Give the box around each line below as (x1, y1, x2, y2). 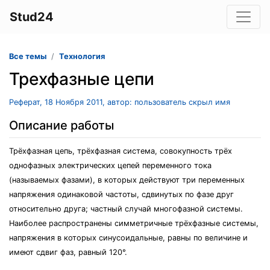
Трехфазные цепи (9, 69, 154, 89)
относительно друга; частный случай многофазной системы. (9, 204, 243, 213)
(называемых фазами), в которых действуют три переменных (9, 175, 245, 184)
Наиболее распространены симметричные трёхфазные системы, (9, 219, 259, 228)
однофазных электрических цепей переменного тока (9, 161, 212, 170)
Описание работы (9, 118, 114, 133)
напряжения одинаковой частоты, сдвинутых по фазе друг (9, 190, 234, 199)
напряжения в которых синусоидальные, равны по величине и (9, 233, 248, 242)
